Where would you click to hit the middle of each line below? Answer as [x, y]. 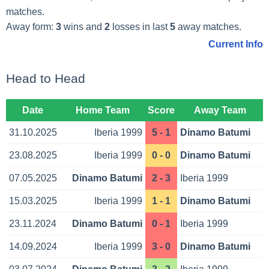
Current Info [236, 44]
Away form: [31, 26]
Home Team [102, 110]
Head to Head [45, 79]
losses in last [140, 26]
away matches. [208, 26]
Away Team [220, 110]
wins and [83, 26]
